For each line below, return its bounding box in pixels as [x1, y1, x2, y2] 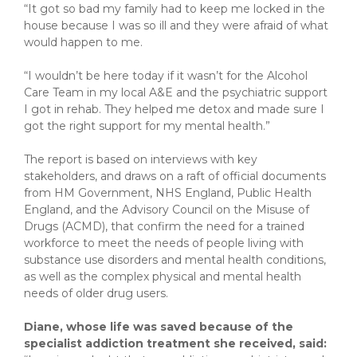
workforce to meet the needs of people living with [24, 236, 304, 250]
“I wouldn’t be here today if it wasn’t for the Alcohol [24, 69, 308, 83]
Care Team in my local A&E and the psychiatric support [24, 85, 328, 100]
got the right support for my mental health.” [24, 119, 273, 133]
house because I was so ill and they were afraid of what [24, 18, 328, 33]
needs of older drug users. [24, 286, 168, 300]
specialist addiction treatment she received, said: [24, 336, 327, 351]
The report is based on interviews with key [24, 152, 257, 167]
